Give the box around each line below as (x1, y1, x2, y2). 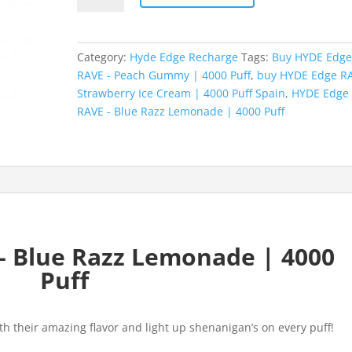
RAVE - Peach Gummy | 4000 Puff (77, 67, 251, 82)
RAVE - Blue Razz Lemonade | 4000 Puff (77, 103, 285, 119)
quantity (76, 149, 121, 165)
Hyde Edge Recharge (130, 49, 239, 64)
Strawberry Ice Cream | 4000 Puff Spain (77, 85, 286, 101)
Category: (77, 49, 130, 64)
